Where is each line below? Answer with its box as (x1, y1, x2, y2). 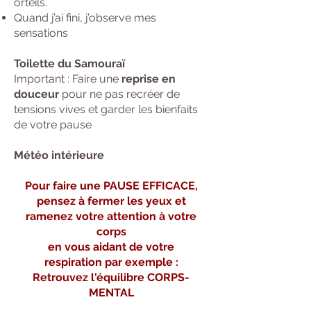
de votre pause (14, 118, 92, 131)
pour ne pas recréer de (59, 87, 180, 101)
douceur (14, 87, 59, 101)
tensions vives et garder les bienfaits (14, 103, 198, 116)
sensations (14, 26, 68, 40)
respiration (44, 255, 102, 269)
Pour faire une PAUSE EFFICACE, (24, 179, 198, 192)
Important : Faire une (14, 72, 119, 85)
